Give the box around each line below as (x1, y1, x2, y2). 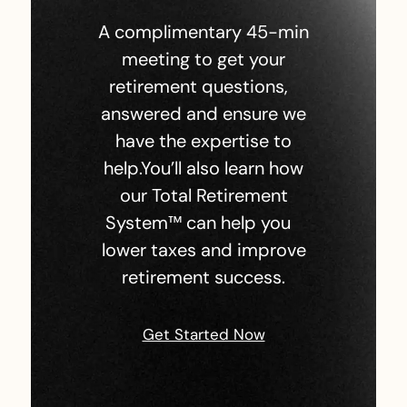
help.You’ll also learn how (104, 156, 303, 181)
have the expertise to (115, 129, 292, 154)
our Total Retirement (119, 184, 288, 208)
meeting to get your (122, 47, 285, 72)
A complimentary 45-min (98, 20, 309, 45)
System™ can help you (105, 211, 302, 235)
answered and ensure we (101, 102, 306, 126)
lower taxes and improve (101, 238, 306, 263)
